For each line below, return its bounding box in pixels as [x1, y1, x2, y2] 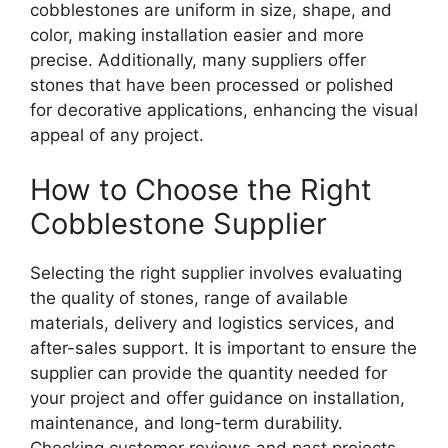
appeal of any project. [30, 124, 204, 145]
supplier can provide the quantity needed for [30, 363, 387, 384]
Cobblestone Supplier [30, 206, 327, 242]
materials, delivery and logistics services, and [30, 313, 395, 334]
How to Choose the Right [30, 172, 372, 208]
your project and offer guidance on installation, [30, 388, 405, 409]
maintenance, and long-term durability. [30, 413, 343, 434]
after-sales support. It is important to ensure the [30, 338, 417, 359]
